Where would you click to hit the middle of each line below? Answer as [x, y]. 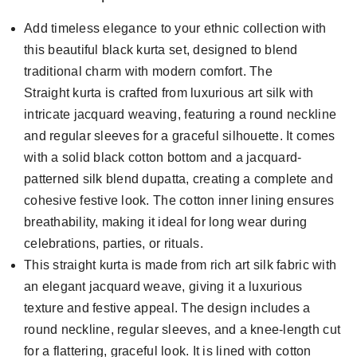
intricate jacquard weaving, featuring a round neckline [180, 114]
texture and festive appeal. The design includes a [167, 308]
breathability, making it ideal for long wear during [166, 222]
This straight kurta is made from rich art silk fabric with [180, 265]
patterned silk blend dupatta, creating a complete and [178, 178]
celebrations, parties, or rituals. [114, 243]
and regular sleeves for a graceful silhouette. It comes [180, 135]
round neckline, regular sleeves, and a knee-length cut [182, 329]
